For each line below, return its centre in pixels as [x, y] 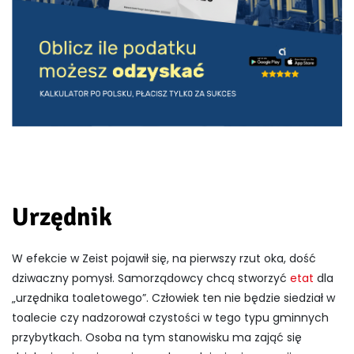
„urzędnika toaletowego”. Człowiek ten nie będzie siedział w [173, 298]
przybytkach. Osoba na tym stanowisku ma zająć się [157, 337]
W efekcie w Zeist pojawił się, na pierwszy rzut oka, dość [164, 258]
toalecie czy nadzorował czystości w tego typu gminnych [170, 317]
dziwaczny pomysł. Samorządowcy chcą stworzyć [151, 278]
